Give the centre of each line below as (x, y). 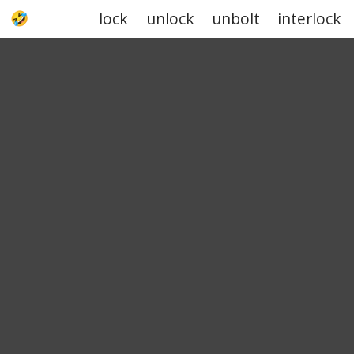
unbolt (235, 19)
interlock (310, 19)
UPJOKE (58, 19)
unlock (170, 19)
